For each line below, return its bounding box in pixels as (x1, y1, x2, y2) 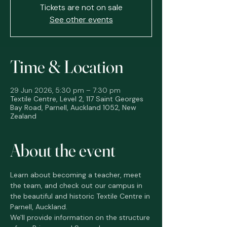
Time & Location (10, 56, 123, 78)
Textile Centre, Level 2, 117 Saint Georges (10, 94, 143, 103)
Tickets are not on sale (40, 2, 123, 13)
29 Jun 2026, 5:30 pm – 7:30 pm (10, 86, 121, 95)
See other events (49, 14, 113, 25)
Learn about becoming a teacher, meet (10, 170, 143, 179)
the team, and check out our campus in (10, 181, 144, 190)
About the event (10, 139, 116, 161)
